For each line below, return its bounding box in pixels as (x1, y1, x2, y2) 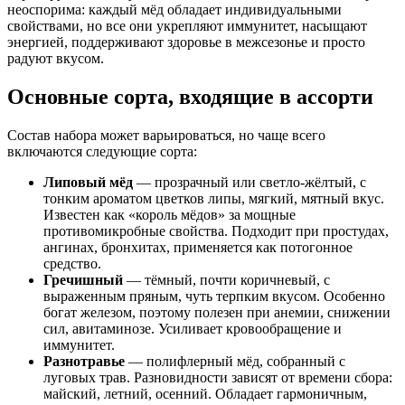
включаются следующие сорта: (7, 143, 197, 159)
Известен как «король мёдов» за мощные (43, 206, 296, 222)
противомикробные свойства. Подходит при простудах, (43, 222, 389, 239)
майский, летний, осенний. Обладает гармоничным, (43, 385, 367, 401)
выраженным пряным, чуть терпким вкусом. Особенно (43, 287, 385, 304)
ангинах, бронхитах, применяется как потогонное (43, 239, 353, 255)
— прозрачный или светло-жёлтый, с (133, 174, 366, 190)
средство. (43, 255, 101, 271)
